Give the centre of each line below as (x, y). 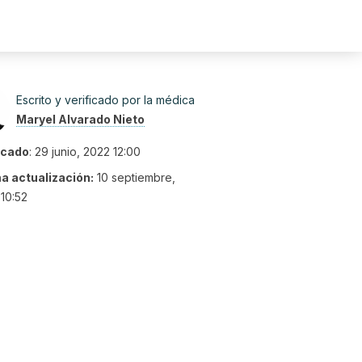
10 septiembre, (136, 177)
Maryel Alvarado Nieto (80, 119)
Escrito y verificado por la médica (105, 100)
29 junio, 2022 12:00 (88, 152)
